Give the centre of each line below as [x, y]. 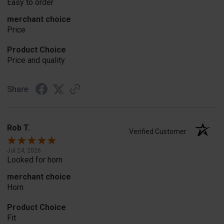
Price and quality [36, 60]
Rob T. [18, 127]
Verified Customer [160, 131]
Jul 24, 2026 [24, 150]
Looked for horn [35, 159]
